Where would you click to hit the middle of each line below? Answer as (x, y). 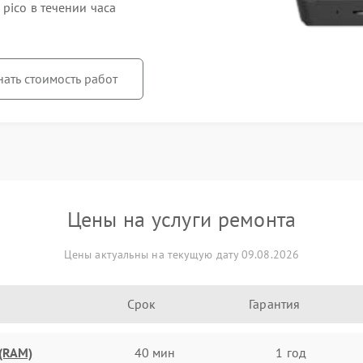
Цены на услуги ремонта (181, 219)
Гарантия (275, 304)
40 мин (155, 352)
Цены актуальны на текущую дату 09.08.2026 (181, 254)
